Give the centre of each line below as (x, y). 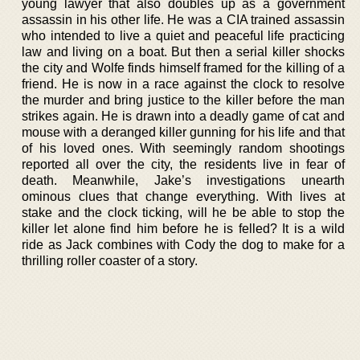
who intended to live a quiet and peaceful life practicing (183, 35)
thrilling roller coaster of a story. (110, 260)
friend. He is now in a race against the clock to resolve (183, 84)
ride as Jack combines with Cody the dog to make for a (183, 244)
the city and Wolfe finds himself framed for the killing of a (183, 67)
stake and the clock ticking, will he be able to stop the (183, 212)
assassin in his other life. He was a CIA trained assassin (183, 19)
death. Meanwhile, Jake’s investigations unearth (183, 180)
